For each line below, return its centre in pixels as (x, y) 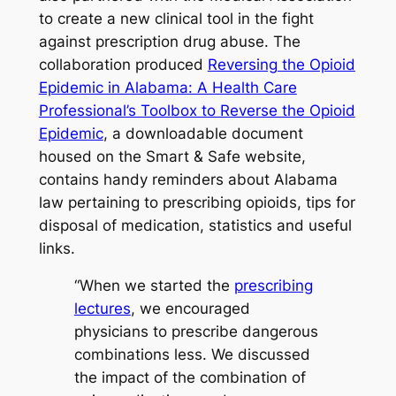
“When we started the (154, 286)
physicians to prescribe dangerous (196, 332)
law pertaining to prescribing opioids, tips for (197, 202)
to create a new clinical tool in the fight (176, 18)
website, (273, 156)
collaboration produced (123, 64)
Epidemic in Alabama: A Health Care (168, 87)
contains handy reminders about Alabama (188, 179)
